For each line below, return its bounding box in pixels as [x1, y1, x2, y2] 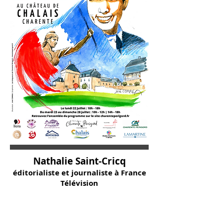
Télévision [60, 178, 98, 188]
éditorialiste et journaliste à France [12, 167, 146, 178]
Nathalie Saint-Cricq [33, 155, 126, 167]
